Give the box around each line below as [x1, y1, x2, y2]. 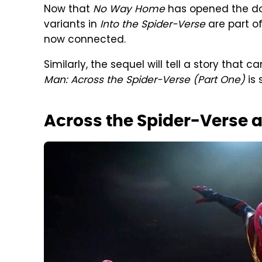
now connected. [44, 32, 126, 49]
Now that [44, 2, 93, 18]
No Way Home [93, 2, 165, 18]
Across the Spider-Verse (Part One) [71, 73, 245, 89]
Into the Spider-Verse [100, 17, 205, 33]
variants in [44, 17, 100, 33]
